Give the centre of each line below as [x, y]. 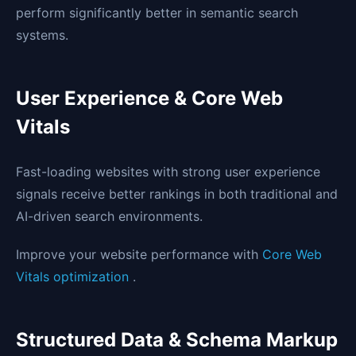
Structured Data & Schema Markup [177, 340]
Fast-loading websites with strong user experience [168, 172]
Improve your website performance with [139, 255]
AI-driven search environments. [109, 217]
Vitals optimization [74, 277]
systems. [42, 35]
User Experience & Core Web [149, 99]
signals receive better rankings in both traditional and [177, 194]
